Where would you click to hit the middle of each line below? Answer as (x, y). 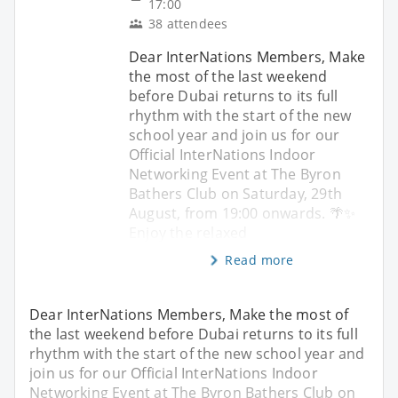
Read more (259, 259)
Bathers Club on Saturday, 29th (235, 193)
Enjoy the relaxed (188, 232)
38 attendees (188, 23)
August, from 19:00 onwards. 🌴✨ (242, 213)
